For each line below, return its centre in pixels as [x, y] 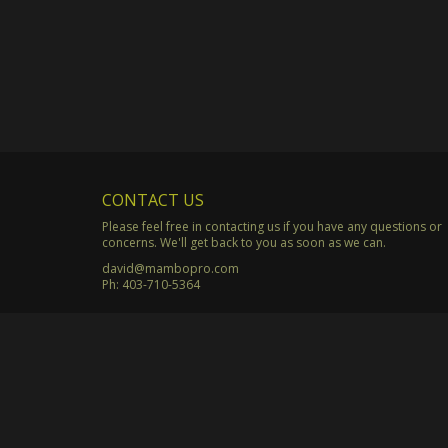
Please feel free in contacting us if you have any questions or [272, 226]
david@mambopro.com [170, 268]
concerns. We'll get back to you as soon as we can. [244, 242]
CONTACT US [153, 199]
